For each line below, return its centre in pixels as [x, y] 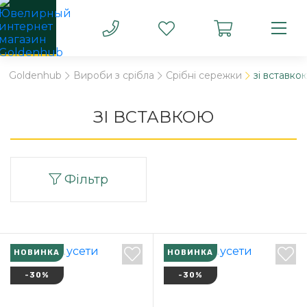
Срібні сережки [204, 75]
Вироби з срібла [114, 75]
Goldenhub [35, 75]
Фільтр [85, 179]
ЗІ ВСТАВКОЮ [153, 117]
